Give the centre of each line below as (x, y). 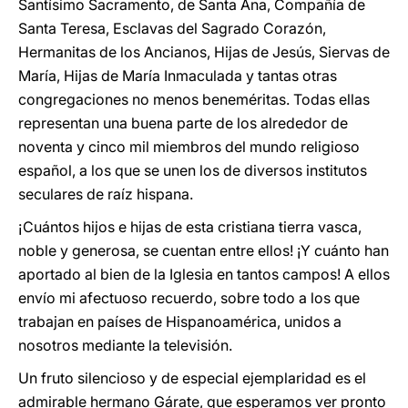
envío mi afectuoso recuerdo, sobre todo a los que (189, 298)
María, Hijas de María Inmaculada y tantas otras (178, 76)
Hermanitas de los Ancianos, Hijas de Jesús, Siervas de (204, 52)
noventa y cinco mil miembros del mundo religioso (189, 147)
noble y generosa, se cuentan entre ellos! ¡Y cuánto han (204, 250)
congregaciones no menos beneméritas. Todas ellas (194, 99)
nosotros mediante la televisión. (125, 345)
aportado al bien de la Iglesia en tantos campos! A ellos (204, 274)
